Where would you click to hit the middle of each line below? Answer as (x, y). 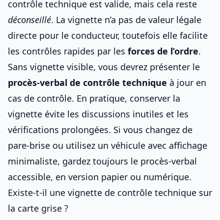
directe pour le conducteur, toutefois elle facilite (108, 35)
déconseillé (29, 20)
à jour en (187, 82)
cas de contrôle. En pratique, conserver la (94, 98)
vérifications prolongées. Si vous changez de (100, 130)
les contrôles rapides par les (68, 51)
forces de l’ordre (163, 51)
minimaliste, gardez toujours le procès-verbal (102, 161)
